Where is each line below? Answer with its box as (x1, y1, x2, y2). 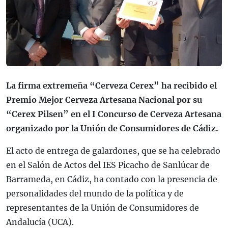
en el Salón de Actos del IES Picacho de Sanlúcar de (6, 160, 210, 170)
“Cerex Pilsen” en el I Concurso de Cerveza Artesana (6, 109, 221, 120)
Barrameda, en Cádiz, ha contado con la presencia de (6, 174, 217, 185)
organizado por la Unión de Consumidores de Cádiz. (6, 123, 218, 134)
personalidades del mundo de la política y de (6, 188, 184, 199)
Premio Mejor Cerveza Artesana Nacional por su (6, 95, 202, 105)
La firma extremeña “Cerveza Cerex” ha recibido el (6, 80, 217, 91)
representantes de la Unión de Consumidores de (6, 203, 199, 213)
